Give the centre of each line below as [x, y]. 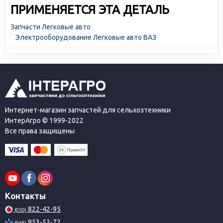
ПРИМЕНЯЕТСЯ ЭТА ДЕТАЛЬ [90, 10]
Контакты [25, 196]
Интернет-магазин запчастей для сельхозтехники [88, 110]
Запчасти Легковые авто [51, 27]
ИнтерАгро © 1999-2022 [44, 120]
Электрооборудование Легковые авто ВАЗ [86, 37]
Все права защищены [40, 131]
